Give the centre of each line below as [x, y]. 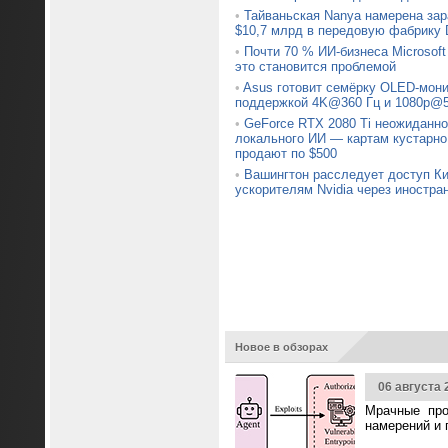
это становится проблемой [315, 66]
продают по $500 [285, 153]
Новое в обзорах [281, 347]
